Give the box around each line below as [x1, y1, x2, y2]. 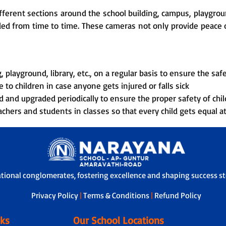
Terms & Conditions [83, 190, 151, 200]
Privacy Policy [31, 190, 80, 200]
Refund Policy [154, 190, 202, 200]
